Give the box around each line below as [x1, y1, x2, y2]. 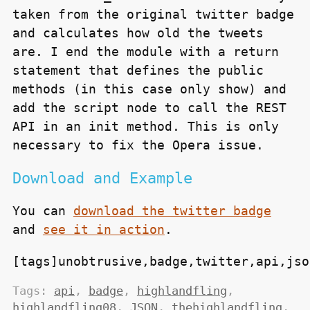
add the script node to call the [12, 100, 256, 116]
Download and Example [12, 169, 192, 187]
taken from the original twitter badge [12, 7, 294, 22]
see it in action [42, 222, 165, 237]
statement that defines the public [12, 63, 264, 78]
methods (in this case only [12, 82, 218, 97]
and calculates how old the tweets [12, 26, 264, 41]
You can [12, 203, 73, 219]
